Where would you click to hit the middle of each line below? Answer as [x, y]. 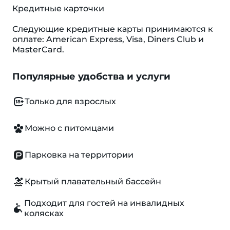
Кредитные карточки [58, 8]
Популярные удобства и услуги [91, 76]
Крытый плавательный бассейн [93, 181]
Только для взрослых [70, 101]
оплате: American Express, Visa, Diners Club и [108, 39]
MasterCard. [38, 50]
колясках [44, 213]
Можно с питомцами [69, 128]
